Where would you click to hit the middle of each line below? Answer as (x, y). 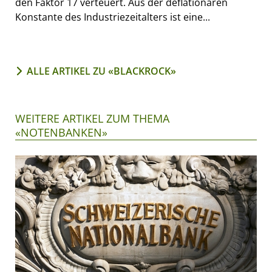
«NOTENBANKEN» (61, 132)
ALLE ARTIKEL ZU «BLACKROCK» (101, 71)
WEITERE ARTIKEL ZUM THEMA (92, 118)
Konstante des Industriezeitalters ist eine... (113, 17)
